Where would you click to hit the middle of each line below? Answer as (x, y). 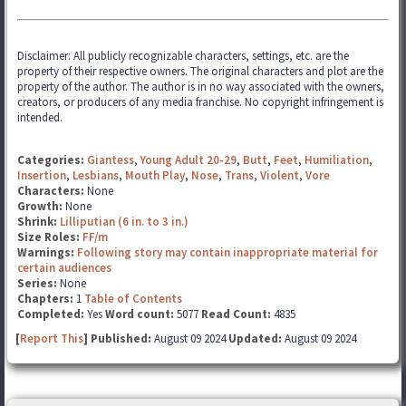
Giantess (111, 160)
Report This (52, 338)
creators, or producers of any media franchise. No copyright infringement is (200, 102)
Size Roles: (50, 237)
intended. (40, 117)
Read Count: (236, 314)
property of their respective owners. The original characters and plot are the (200, 71)
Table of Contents (133, 299)
